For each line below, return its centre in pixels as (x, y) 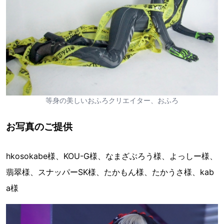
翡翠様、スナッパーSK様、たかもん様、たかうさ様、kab (110, 172)
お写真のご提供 (39, 126)
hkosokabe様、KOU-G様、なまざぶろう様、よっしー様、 (112, 156)
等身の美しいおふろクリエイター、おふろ (112, 100)
